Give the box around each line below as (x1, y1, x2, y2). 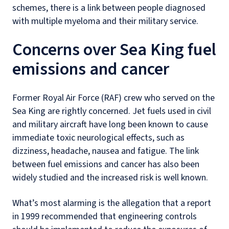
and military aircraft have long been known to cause (12, 118, 208, 131)
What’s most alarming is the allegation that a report (12, 197, 211, 210)
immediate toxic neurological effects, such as (12, 131, 185, 144)
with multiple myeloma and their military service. (12, 15, 198, 28)
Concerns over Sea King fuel (12, 37, 216, 62)
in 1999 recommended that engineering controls (12, 210, 197, 223)
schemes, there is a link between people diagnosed (12, 2, 205, 14)
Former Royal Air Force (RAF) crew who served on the (12, 91, 215, 104)
